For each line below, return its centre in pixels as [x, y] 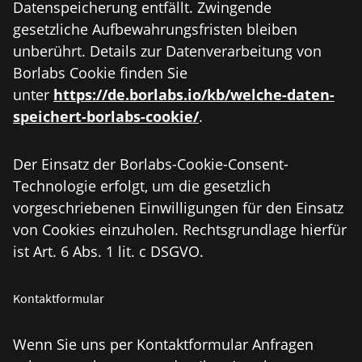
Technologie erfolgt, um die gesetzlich [142, 186]
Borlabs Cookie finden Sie [100, 73]
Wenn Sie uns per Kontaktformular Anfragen [163, 344]
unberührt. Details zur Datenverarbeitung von [167, 51]
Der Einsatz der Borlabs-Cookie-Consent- [151, 164]
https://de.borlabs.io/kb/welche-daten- [194, 95]
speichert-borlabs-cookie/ [106, 116]
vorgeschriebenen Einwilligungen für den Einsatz [178, 208]
